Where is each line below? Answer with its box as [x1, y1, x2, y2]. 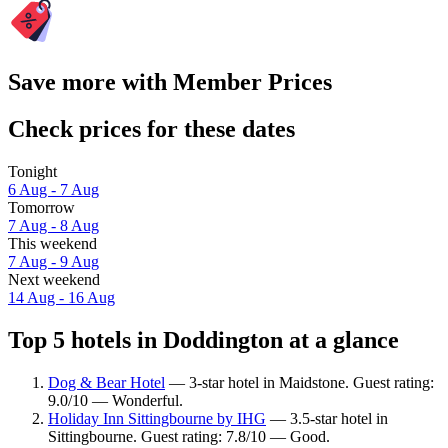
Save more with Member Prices [8, 69, 332, 96]
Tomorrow [8, 199, 75, 217]
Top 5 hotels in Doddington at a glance [8, 326, 399, 353]
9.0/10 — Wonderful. [48, 391, 183, 409]
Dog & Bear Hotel [48, 373, 165, 391]
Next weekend [8, 271, 100, 289]
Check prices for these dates [8, 116, 295, 143]
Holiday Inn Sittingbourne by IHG [48, 409, 266, 427]
